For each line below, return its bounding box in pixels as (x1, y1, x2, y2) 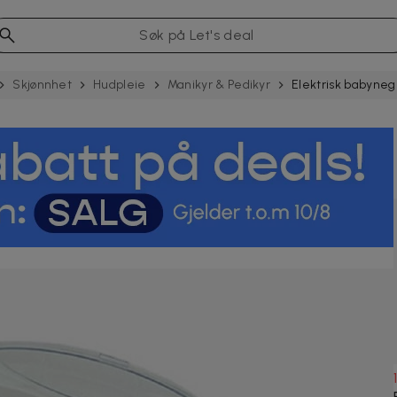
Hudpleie (93, 77, 146, 92)
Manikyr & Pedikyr (167, 77, 271, 92)
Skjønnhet (12, 77, 73, 92)
